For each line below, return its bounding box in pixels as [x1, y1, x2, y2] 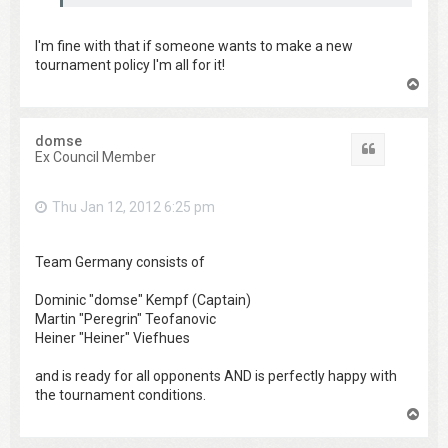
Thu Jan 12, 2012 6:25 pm [52, 198, 215, 215]
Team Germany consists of [35, 254, 205, 271]
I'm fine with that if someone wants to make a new [35, 37, 353, 54]
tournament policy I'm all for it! [35, 56, 225, 73]
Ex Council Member [35, 148, 156, 165]
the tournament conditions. [35, 387, 206, 404]
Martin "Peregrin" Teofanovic [35, 311, 216, 328]
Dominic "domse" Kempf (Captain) [35, 292, 251, 309]
